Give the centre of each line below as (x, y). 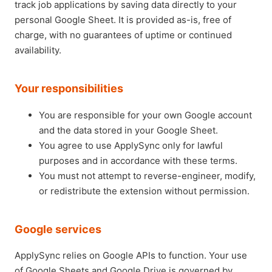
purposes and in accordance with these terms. (138, 161)
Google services (58, 229)
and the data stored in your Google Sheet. (128, 130)
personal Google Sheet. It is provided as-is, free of (123, 20)
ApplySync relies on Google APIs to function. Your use (131, 255)
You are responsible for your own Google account (145, 115)
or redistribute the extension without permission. (144, 191)
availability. (38, 50)
